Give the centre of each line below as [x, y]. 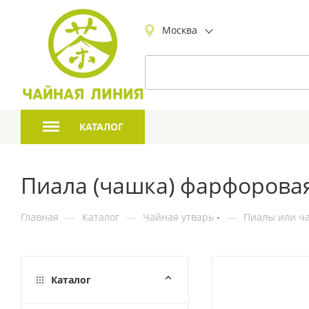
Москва [180, 30]
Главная [40, 217]
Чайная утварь [178, 217]
